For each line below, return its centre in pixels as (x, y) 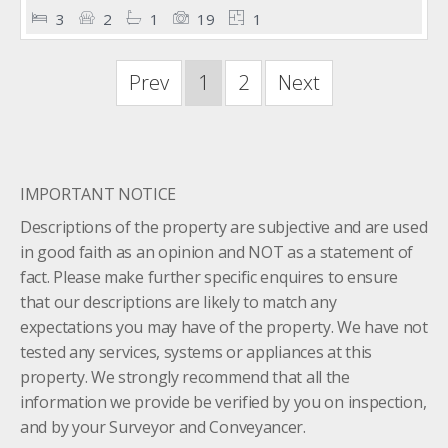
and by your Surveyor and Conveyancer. (163, 427)
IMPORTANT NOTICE (98, 194)
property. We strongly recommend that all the (185, 377)
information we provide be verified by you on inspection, (223, 402)
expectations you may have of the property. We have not (224, 327)
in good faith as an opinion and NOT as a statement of (217, 252)
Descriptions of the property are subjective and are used (224, 227)
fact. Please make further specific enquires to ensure (209, 277)
